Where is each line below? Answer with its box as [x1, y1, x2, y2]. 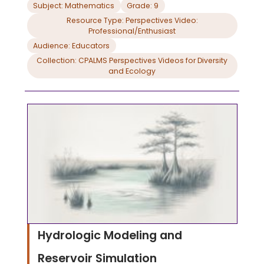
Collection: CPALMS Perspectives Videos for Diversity [37, 55, 227, 65]
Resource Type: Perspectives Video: [66, 15, 198, 25]
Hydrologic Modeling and [37, 226, 182, 243]
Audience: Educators [72, 40, 110, 51]
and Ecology [108, 65, 156, 76]
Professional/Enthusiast [88, 25, 176, 36]
